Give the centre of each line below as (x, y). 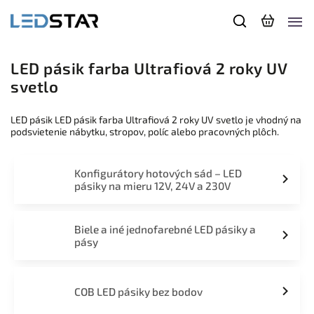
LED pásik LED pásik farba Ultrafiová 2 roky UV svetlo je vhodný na (156, 120)
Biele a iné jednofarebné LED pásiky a (165, 229)
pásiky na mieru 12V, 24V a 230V (152, 186)
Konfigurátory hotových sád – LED (158, 173)
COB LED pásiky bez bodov (138, 292)
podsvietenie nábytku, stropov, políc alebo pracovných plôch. (145, 131)
